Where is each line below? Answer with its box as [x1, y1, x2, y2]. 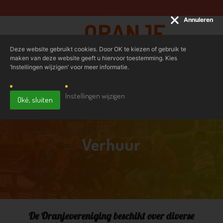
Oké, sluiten [17, 95, 53, 105]
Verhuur [82, 133, 141, 155]
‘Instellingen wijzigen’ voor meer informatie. [10, 63, 129, 71]
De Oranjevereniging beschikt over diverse [28, 210, 195, 222]
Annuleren [182, 16, 213, 23]
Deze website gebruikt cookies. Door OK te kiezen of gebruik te [10, 45, 186, 53]
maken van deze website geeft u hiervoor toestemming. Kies [10, 54, 177, 62]
